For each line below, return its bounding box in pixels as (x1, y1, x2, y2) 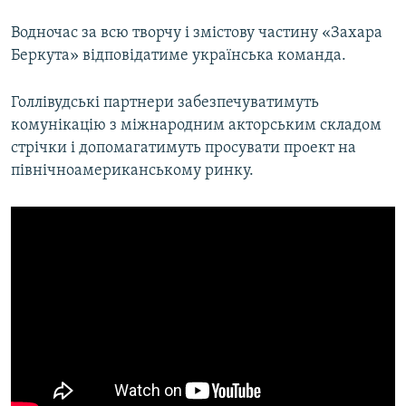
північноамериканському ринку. (11, 162, 254, 180)
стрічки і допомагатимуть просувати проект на (11, 140, 356, 158)
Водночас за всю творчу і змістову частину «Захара (11, 24, 382, 43)
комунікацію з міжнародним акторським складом (11, 117, 382, 135)
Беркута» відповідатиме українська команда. (11, 47, 346, 65)
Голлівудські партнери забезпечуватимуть (11, 94, 319, 112)
